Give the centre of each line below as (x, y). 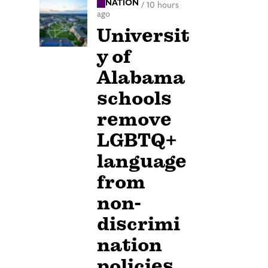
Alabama (141, 77)
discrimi (138, 224)
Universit (143, 35)
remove (134, 119)
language (142, 161)
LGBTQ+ (137, 140)
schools (134, 98)
